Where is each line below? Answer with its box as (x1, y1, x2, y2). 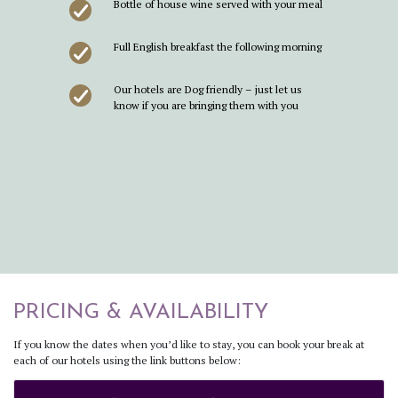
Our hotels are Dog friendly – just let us (113, 83, 302, 97)
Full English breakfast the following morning (113, 40, 322, 54)
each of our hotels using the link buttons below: (13, 354, 241, 368)
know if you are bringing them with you (113, 99, 298, 113)
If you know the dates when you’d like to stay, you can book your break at (13, 338, 364, 352)
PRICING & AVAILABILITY (13, 302, 268, 324)
